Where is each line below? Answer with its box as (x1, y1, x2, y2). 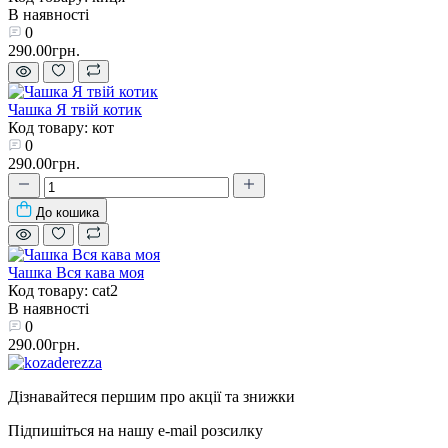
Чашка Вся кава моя (8, 264, 144, 282)
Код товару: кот (8, 119, 114, 137)
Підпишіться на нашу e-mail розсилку (8, 422, 263, 440)
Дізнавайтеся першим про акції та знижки (8, 388, 295, 406)
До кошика (36, 205, 99, 221)
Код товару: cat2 (8, 282, 118, 300)
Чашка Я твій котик (8, 101, 142, 119)
